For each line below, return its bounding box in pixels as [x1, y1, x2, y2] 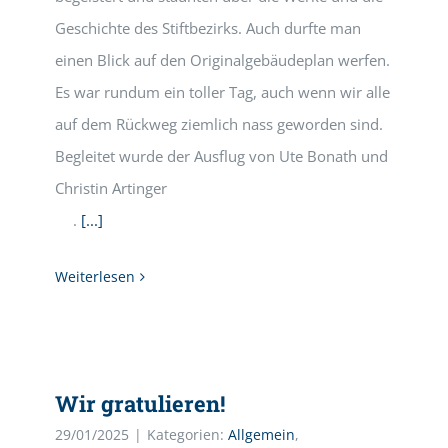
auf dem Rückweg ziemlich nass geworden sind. [55, 114, 383, 134]
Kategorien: [147, 425, 228, 444]
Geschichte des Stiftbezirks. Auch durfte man [55, 18, 361, 38]
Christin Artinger [55, 178, 392, 198]
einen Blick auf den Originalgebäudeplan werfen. [55, 50, 390, 70]
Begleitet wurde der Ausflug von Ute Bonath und [55, 146, 388, 166]
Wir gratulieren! [55, 389, 225, 418]
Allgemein [228, 425, 295, 444]
